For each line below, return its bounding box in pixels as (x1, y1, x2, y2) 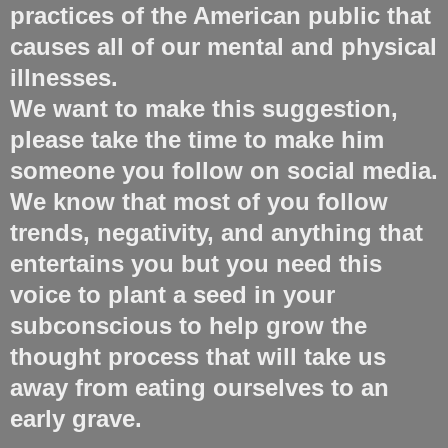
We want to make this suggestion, (10, 94, 398, 122)
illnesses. (10, 63, 118, 91)
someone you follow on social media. (10, 156, 438, 184)
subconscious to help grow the (10, 311, 367, 339)
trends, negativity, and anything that (10, 218, 423, 246)
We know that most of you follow (10, 187, 388, 215)
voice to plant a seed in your (10, 280, 335, 308)
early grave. (10, 404, 149, 432)
